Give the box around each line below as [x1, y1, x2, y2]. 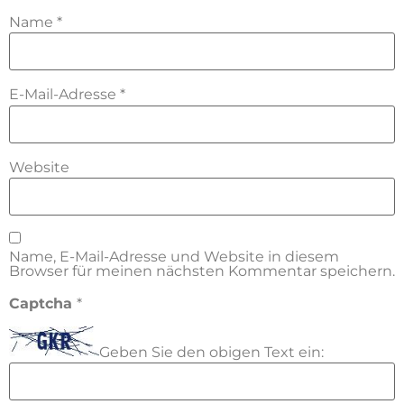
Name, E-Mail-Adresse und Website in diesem [9, 248, 339, 266]
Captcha [9, 294, 77, 312]
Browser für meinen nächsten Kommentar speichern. [9, 262, 395, 280]
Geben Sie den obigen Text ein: [99, 344, 324, 362]
